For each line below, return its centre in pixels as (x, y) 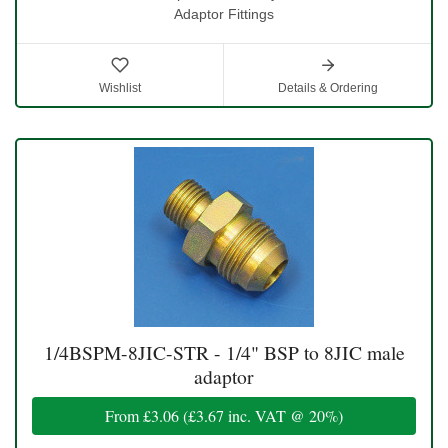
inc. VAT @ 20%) (283, 416)
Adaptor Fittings (224, 14)
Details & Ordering (327, 88)
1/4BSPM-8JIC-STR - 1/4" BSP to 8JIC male (224, 353)
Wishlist (120, 88)
